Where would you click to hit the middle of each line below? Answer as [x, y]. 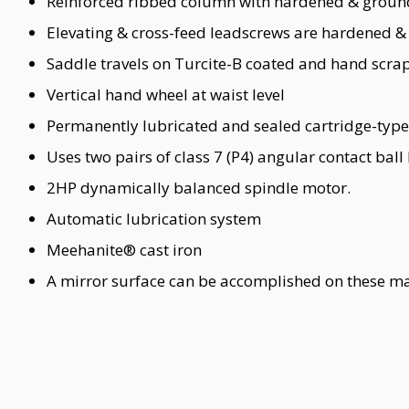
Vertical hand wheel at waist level [166, 94]
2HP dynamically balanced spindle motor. [199, 188]
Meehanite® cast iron [124, 250]
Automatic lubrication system [154, 219]
